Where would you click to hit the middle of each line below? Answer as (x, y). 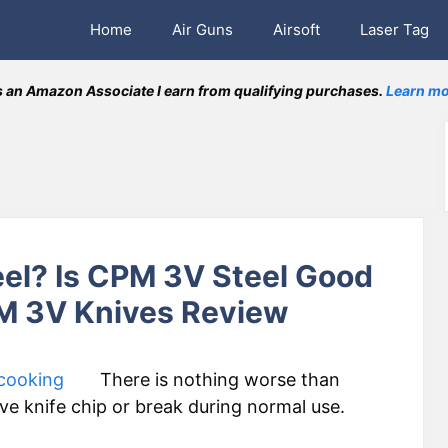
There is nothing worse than (220, 379)
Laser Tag (394, 29)
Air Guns (202, 29)
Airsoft (296, 29)
